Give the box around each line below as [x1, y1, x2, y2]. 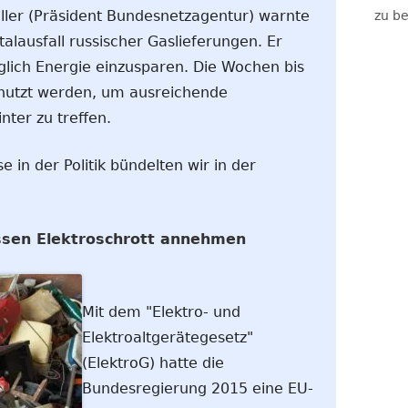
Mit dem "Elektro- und [82, 303, 240, 321]
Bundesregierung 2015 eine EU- [82, 380, 313, 397]
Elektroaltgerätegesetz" [82, 329, 253, 346]
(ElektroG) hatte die [82, 354, 224, 372]
